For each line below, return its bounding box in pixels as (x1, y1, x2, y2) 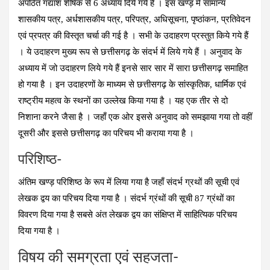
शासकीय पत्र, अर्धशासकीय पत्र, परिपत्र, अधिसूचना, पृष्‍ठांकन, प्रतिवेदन (18, 14, 251, 24)
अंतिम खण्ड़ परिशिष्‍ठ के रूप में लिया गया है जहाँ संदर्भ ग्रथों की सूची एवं (18, 177, 239, 187)
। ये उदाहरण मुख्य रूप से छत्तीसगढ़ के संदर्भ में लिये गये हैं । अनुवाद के (18, 46, 242, 57)
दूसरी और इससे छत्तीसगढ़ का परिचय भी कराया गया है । (18, 128, 194, 138)
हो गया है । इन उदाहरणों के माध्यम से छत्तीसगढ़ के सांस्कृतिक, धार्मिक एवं (18, 79, 246, 89)
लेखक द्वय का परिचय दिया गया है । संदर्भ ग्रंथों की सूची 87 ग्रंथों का (18, 193, 234, 203)
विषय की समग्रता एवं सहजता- (18, 250, 178, 265)
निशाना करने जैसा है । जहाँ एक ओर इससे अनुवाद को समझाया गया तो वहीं (18, 111, 252, 122)
